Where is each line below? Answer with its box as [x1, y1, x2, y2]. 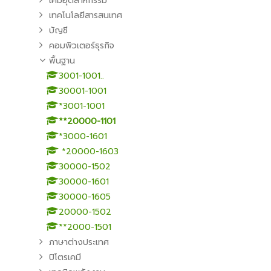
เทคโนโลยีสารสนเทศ [49, 9, 122, 22]
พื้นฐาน [49, 54, 75, 67]
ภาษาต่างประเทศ [49, 236, 109, 249]
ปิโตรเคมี [49, 251, 81, 264]
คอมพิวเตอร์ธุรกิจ [49, 39, 114, 52]
